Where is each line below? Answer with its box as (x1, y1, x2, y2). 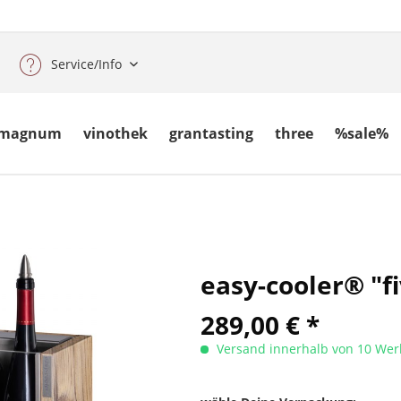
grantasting (169, 124, 254, 143)
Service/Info (47, 55, 125, 73)
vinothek (83, 124, 149, 143)
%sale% (335, 124, 389, 143)
